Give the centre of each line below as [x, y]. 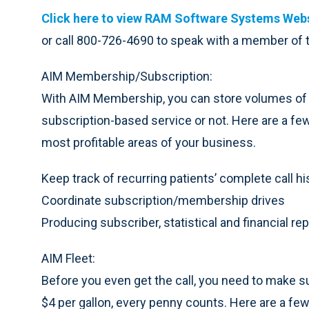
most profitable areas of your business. [149, 142]
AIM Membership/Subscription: [127, 76]
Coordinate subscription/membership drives [163, 200]
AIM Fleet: [68, 258]
